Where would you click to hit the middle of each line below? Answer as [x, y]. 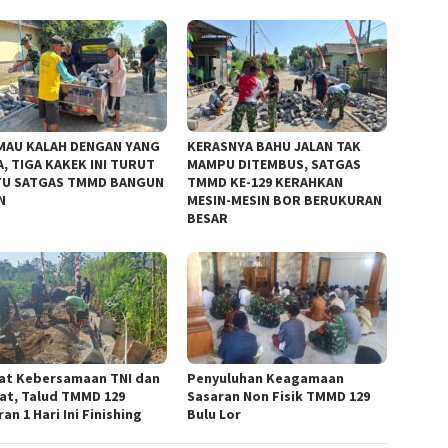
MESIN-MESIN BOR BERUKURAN [285, 199]
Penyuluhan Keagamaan [266, 377]
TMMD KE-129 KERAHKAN [265, 181]
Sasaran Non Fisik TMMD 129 [279, 395]
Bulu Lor [214, 413]
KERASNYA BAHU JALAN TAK [274, 145]
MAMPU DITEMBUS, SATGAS [274, 163]
